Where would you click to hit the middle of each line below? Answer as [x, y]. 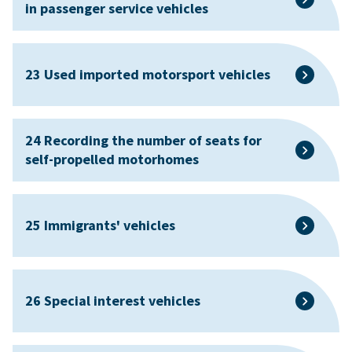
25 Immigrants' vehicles [100, 225]
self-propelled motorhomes [112, 159]
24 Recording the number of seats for [143, 140]
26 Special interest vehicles [113, 300]
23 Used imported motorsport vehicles [148, 74]
